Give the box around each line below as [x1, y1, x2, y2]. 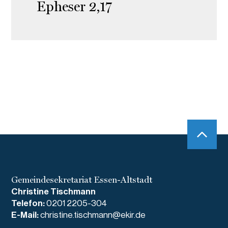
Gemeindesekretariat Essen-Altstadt [11, 175, 153, 185]
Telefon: [11, 199, 47, 208]
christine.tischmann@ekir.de [40, 211, 146, 220]
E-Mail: [11, 211, 41, 220]
